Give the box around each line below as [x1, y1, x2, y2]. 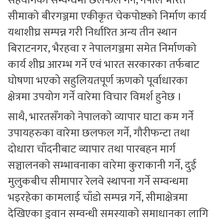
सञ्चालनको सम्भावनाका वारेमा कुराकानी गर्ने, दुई [8, 156, 197, 175]
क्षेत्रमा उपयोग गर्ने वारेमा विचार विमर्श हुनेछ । [8, 88, 182, 106]
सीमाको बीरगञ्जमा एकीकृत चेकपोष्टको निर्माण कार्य [8, 7, 206, 25]
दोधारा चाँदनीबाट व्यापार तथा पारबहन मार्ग [8, 140, 175, 158]
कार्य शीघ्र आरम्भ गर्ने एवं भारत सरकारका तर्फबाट [8, 55, 199, 74]
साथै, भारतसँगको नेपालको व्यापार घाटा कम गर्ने [8, 108, 194, 126]
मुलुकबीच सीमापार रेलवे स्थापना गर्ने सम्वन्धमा [8, 172, 188, 191]
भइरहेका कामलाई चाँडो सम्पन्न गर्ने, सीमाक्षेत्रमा [8, 188, 188, 207]
